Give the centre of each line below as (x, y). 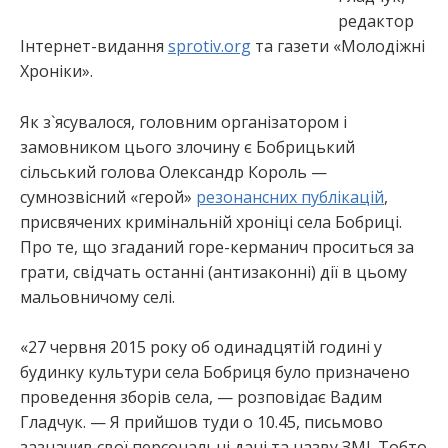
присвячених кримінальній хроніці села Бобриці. (211, 221)
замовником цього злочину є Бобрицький (187, 146)
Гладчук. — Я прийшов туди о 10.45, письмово (201, 422)
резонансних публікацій (290, 196)
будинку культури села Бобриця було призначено (215, 372)
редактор (375, 21)
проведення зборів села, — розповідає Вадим (201, 397)
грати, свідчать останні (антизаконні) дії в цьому (213, 271)
